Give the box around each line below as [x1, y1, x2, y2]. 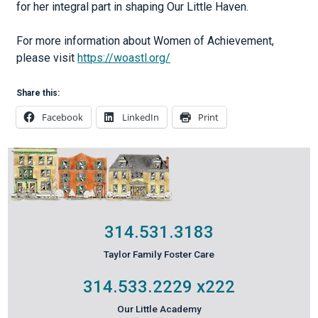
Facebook [42, 111, 84, 124]
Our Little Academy [116, 303, 202, 314]
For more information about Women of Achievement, [16, 34, 275, 48]
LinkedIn [122, 111, 160, 124]
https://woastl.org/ [77, 51, 171, 65]
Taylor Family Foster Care [104, 248, 214, 260]
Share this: [16, 88, 60, 98]
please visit [16, 51, 78, 65]
